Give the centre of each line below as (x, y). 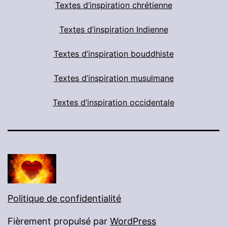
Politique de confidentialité (64, 198)
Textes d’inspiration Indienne (113, 29)
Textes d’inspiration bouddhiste (113, 53)
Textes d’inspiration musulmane (113, 78)
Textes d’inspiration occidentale (113, 102)
